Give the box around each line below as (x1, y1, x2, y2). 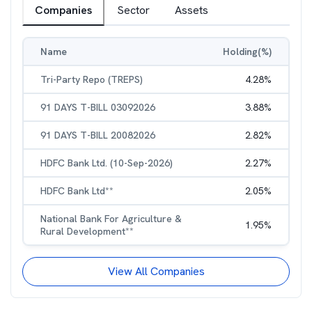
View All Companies (107, 264, 205, 279)
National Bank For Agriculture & (40, 212, 182, 225)
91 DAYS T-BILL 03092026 (40, 101, 155, 114)
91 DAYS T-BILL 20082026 (40, 129, 155, 141)
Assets (175, 3, 208, 17)
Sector (117, 3, 150, 17)
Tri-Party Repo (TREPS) (40, 73, 143, 86)
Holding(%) (223, 45, 272, 58)
